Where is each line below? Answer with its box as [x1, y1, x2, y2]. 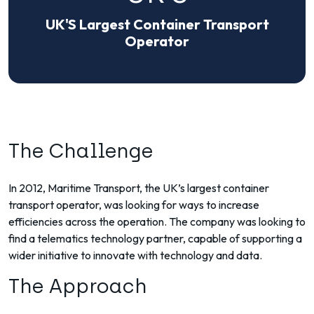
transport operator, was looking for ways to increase [8, 198, 259, 212]
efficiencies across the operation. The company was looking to [8, 214, 306, 228]
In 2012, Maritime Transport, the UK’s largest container [8, 181, 269, 195]
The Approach [8, 274, 147, 298]
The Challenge [8, 139, 153, 163]
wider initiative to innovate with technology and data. [8, 248, 262, 262]
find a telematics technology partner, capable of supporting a [8, 231, 302, 245]
